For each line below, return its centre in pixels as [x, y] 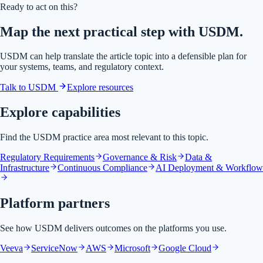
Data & [198, 157]
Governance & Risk [140, 157]
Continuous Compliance [102, 168]
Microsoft [132, 248]
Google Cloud [185, 248]
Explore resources [100, 87]
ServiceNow [54, 248]
